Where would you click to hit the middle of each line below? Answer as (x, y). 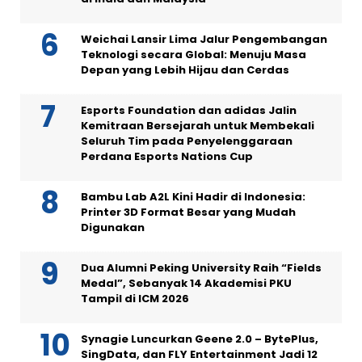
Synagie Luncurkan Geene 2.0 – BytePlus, (200, 339)
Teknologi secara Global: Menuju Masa (194, 55)
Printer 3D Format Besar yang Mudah (188, 212)
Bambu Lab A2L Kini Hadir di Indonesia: (193, 197)
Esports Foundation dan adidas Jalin (189, 110)
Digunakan (113, 227)
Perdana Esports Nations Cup (167, 156)
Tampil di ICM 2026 (135, 299)
